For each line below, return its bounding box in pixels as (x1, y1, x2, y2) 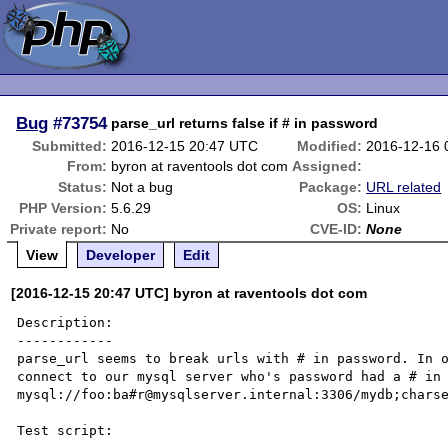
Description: (17, 315, 114, 330)
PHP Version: (19, 200, 108, 216)
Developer (86, 247, 156, 263)
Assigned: (292, 158, 363, 174)
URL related (366, 179, 442, 195)
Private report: (10, 221, 108, 237)
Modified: (297, 138, 363, 154)
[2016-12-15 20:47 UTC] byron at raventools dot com (11, 285, 368, 301)
